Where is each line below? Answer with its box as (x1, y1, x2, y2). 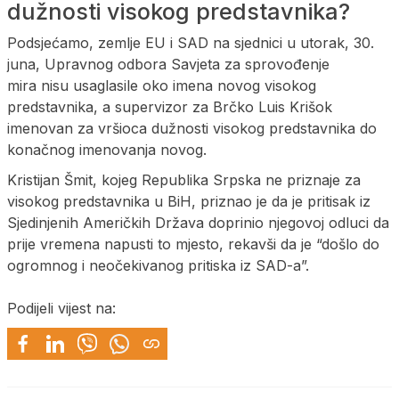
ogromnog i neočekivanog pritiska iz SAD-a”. (7, 256, 309, 274)
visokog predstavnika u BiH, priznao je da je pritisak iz (7, 191, 370, 210)
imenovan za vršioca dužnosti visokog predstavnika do (7, 118, 377, 137)
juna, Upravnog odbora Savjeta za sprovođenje (7, 54, 330, 73)
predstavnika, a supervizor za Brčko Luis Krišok (7, 97, 332, 116)
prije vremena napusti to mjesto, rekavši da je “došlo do (7, 234, 379, 253)
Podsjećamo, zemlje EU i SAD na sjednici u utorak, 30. (7, 33, 374, 52)
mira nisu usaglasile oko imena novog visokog (7, 76, 316, 94)
